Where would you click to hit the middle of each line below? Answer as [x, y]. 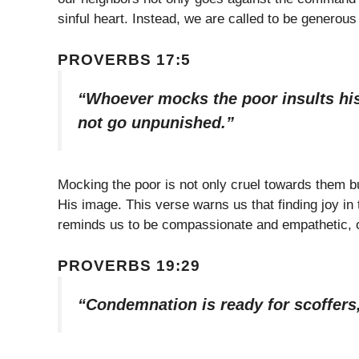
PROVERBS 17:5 [124, 59]
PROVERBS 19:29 [129, 265]
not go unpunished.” [156, 122]
